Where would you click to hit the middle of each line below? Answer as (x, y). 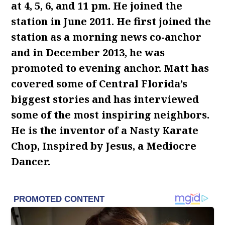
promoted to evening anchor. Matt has (110, 68)
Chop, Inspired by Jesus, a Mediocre (104, 146)
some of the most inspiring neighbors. (110, 115)
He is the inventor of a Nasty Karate (105, 130)
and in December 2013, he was (88, 52)
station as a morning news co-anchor (106, 37)
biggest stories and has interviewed (105, 99)
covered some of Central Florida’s (99, 84)
